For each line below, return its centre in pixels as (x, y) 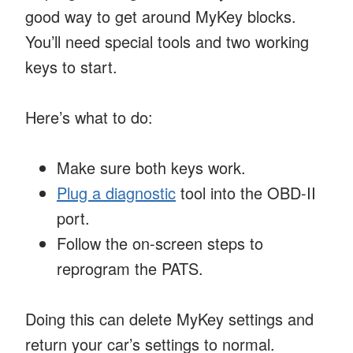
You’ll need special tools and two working (167, 41)
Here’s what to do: (89, 117)
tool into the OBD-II (246, 192)
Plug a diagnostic (116, 192)
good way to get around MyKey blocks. (161, 16)
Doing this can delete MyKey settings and (169, 318)
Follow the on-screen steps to (160, 243)
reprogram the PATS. (130, 268)
